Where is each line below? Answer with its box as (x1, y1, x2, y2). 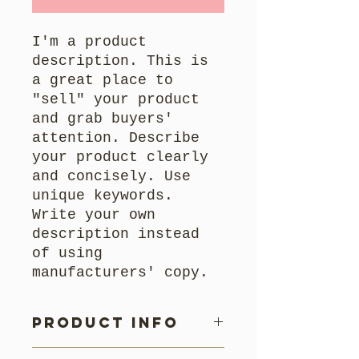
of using (32, 245, 103, 262)
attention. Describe (32, 130, 200, 147)
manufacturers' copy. (32, 264, 208, 281)
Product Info (32, 313, 179, 333)
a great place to (32, 72, 173, 89)
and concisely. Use (32, 168, 191, 185)
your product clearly (32, 149, 208, 166)
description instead (32, 226, 200, 243)
